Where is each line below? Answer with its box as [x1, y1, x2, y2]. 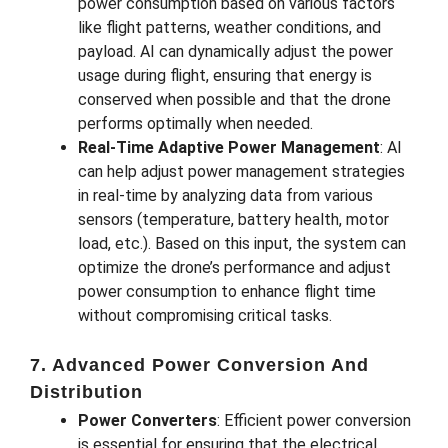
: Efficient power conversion [217, 410, 411, 430]
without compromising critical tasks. [78, 305, 332, 325]
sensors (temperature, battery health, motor [78, 209, 389, 229]
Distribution [30, 381, 143, 402]
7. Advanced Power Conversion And [30, 354, 369, 375]
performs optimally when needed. [78, 113, 313, 133]
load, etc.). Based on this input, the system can [78, 233, 406, 253]
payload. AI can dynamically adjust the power [78, 41, 393, 61]
